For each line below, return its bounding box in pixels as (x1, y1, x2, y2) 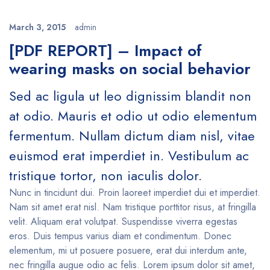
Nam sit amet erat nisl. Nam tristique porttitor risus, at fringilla (9, 200, 256, 214)
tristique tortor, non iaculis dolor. (9, 166, 202, 185)
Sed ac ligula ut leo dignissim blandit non (9, 86, 251, 105)
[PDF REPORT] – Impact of (9, 39, 202, 62)
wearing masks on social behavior (9, 57, 251, 80)
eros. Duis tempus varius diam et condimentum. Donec (9, 229, 231, 243)
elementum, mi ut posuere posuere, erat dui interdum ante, (9, 243, 247, 257)
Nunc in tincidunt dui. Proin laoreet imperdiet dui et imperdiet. (9, 186, 260, 199)
